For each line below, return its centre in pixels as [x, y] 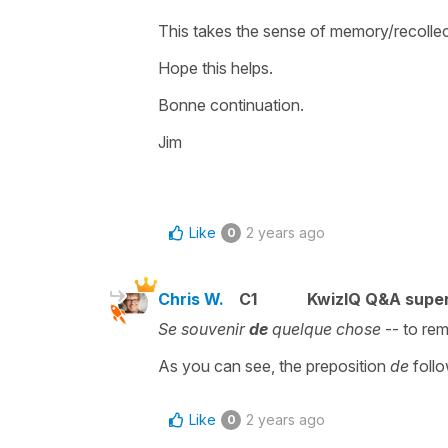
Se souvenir [203, 328]
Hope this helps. [215, 67]
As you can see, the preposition [274, 365]
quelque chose [326, 328]
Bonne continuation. [231, 104]
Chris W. [191, 298]
